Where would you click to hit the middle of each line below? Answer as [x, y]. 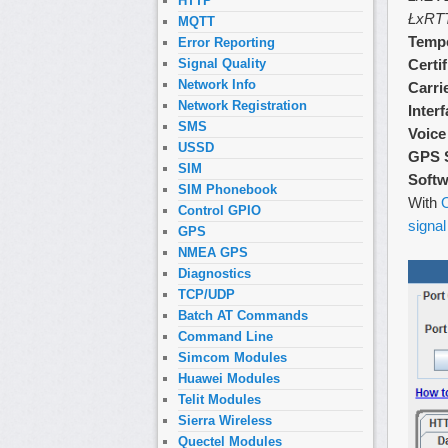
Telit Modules [219, 400]
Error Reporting [226, 43]
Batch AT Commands [243, 316]
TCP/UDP [206, 295]
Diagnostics [214, 274]
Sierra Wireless [225, 421]
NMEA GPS [213, 253]
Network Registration [242, 106]
